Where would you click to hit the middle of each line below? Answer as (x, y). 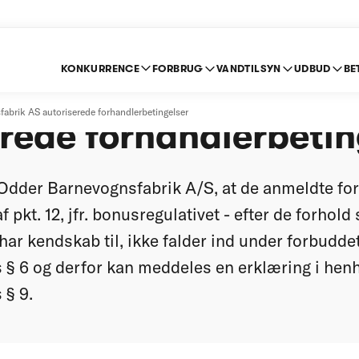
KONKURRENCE (100, 69)
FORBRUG (178, 69)
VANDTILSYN (248, 69)
